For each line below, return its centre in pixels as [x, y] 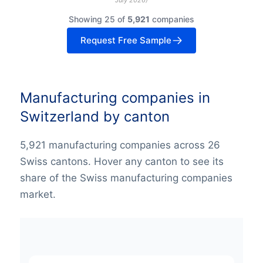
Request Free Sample [126, 41]
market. [38, 195]
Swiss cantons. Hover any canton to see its [122, 162]
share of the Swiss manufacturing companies [126, 178]
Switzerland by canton [95, 116]
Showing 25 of [98, 19]
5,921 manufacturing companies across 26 [120, 145]
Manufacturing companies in [115, 97]
